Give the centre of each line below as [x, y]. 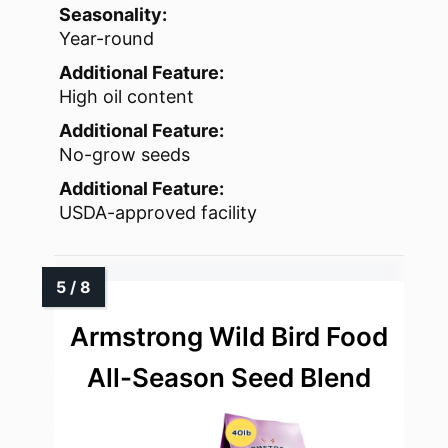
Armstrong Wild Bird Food [229, 337]
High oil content [126, 97]
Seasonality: [113, 15]
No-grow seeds [124, 155]
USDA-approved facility [158, 213]
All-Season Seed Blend [229, 378]
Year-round [106, 39]
